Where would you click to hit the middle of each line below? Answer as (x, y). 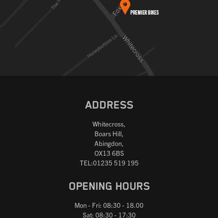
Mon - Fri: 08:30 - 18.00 (109, 205)
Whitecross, (109, 124)
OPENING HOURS (109, 187)
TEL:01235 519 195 (109, 163)
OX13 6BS (109, 153)
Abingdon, (109, 144)
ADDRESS (109, 106)
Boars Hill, (109, 134)
